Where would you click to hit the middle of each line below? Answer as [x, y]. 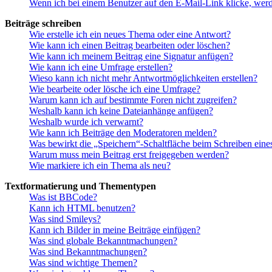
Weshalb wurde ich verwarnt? [86, 122]
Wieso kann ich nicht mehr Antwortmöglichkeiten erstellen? [143, 78]
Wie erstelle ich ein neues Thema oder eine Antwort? [130, 35]
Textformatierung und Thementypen [80, 186]
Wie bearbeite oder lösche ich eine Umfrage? [115, 89]
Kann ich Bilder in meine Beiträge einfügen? [115, 230]
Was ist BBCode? [63, 197]
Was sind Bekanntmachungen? [88, 252]
